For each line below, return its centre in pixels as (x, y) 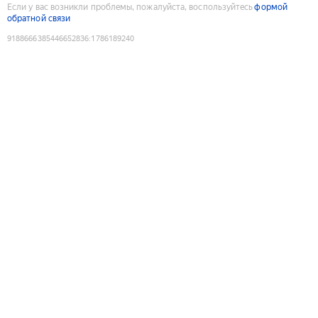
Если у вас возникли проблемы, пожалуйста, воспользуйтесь (130, 7)
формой (271, 7)
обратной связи (39, 18)
